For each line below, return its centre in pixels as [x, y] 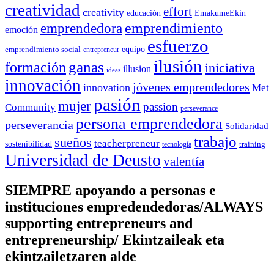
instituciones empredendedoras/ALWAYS [134, 206]
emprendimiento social [43, 49]
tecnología [177, 144]
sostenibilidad [28, 143]
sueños [73, 142]
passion [161, 106]
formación [35, 67]
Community [30, 107]
